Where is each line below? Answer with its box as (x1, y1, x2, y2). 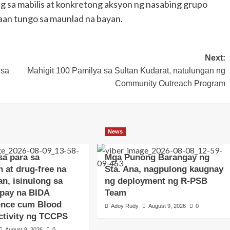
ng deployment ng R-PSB (105, 176, 208, 186)
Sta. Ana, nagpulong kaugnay (105, 164, 224, 174)
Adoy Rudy (111, 202, 139, 209)
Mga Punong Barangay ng (105, 152, 210, 162)
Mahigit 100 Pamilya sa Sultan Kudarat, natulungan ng (27, 66, 225, 75)
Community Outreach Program (114, 79, 225, 88)
